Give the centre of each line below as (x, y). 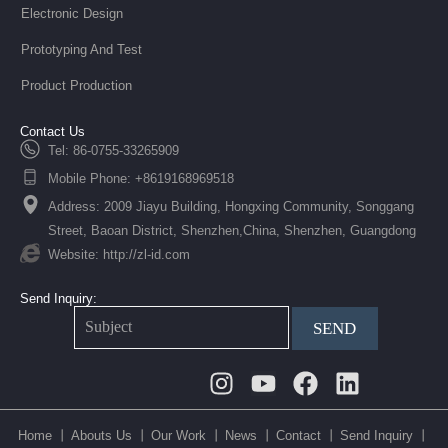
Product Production (76, 85)
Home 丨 (43, 435)
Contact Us (52, 131)
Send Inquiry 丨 (385, 435)
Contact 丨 (307, 435)
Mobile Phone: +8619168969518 (141, 178)
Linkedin (393, 381)
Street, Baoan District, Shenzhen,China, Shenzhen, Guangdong (232, 230)
